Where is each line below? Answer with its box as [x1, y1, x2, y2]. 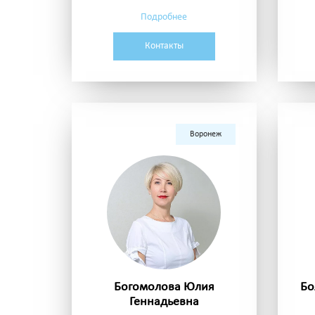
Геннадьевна [129, 295, 199, 309]
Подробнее [141, 12, 188, 23]
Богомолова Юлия [113, 281, 214, 295]
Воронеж [189, 130, 221, 139]
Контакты [144, 41, 184, 52]
